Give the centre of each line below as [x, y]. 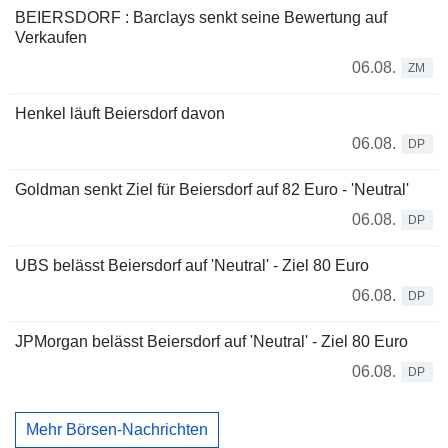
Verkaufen [51, 38]
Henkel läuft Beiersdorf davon [120, 114]
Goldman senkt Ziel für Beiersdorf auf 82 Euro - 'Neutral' [212, 190]
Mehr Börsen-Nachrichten [117, 429]
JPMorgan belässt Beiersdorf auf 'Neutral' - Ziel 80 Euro [211, 342]
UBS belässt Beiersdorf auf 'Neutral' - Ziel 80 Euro [192, 266]
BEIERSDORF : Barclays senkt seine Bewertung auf [201, 18]
